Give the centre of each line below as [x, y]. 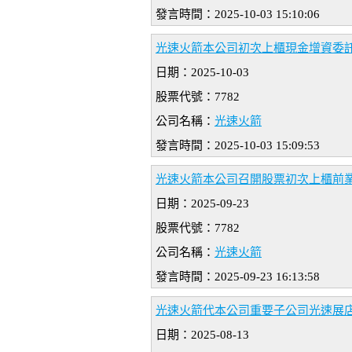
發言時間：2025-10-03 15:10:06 [238, 15]
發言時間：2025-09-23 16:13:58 [238, 277]
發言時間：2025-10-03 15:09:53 [238, 146]
